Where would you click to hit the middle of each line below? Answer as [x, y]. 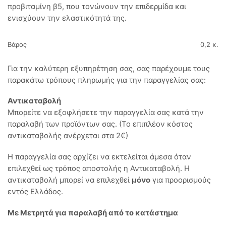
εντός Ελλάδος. [35, 191]
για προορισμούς [181, 180]
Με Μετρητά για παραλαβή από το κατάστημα [93, 213]
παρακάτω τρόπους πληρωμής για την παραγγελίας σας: [107, 80]
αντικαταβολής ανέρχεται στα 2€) [68, 136]
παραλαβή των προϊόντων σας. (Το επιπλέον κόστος [100, 124]
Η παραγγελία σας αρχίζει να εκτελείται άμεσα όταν [99, 157]
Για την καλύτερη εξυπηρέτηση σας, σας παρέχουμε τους [109, 68]
